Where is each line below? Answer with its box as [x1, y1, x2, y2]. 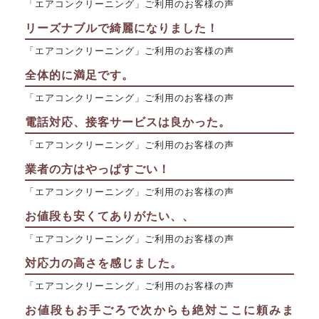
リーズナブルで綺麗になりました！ [25, 21, 219, 34]
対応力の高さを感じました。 [25, 256, 182, 269]
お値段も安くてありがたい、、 [25, 209, 194, 222]
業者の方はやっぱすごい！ [25, 162, 170, 175]
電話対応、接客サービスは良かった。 [25, 115, 231, 128]
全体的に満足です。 [25, 68, 134, 81]
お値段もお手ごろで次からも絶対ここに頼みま [25, 303, 294, 316]
